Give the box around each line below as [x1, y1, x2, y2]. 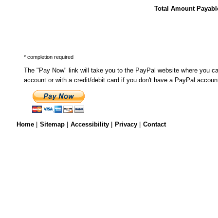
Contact [143, 121, 166, 128]
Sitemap [40, 121, 65, 128]
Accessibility [71, 121, 109, 128]
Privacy [115, 121, 137, 128]
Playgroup [158, 11, 204, 21]
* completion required [24, 54, 73, 60]
